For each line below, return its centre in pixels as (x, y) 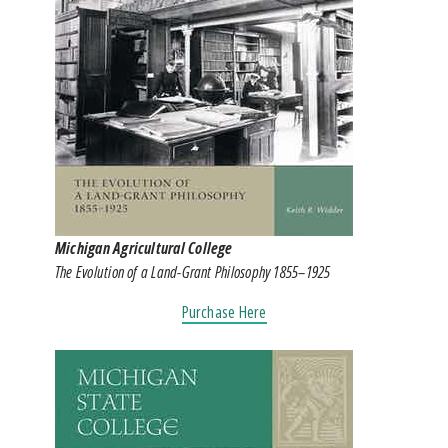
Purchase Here (224, 311)
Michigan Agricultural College (144, 247)
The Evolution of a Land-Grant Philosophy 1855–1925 (193, 271)
